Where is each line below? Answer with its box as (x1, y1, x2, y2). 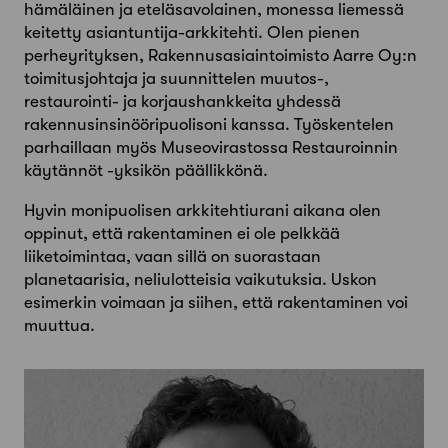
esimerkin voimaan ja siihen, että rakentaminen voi (24, 293, 408, 313)
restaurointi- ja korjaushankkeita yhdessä (24, 92, 341, 112)
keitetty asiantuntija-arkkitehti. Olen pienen (24, 23, 360, 43)
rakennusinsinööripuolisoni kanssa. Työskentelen (24, 115, 394, 135)
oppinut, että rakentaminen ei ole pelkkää (24, 224, 340, 244)
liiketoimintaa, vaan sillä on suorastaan (24, 247, 321, 267)
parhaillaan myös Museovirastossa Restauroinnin (24, 138, 398, 158)
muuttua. (24, 316, 95, 336)
